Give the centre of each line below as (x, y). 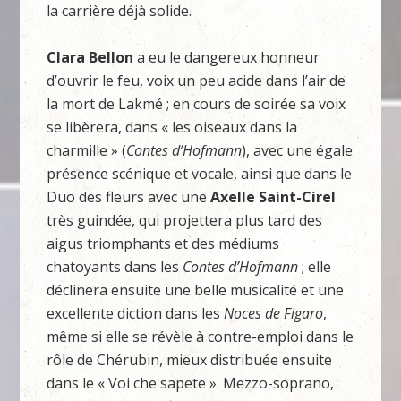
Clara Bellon (90, 57)
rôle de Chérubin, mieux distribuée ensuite (190, 360)
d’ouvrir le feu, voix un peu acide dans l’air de (196, 81)
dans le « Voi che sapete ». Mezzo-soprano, (191, 383)
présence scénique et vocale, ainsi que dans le (200, 174)
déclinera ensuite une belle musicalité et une (196, 290)
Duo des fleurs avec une (129, 197)
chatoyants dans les (115, 267)
